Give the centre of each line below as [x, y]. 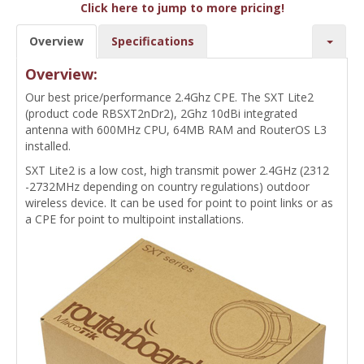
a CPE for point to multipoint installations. [134, 219]
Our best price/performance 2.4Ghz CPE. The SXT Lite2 [169, 97]
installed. [48, 145]
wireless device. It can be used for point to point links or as [179, 202]
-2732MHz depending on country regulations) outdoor [167, 186]
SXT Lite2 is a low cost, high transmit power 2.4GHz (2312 [177, 170]
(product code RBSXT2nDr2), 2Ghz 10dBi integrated [161, 113]
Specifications [153, 41]
